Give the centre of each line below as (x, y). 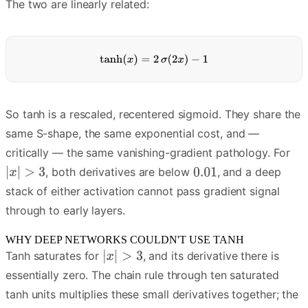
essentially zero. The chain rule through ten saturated (142, 275)
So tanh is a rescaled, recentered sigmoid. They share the (153, 114)
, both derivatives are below (119, 172)
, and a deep (249, 172)
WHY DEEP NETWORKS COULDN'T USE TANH (125, 240)
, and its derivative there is (211, 256)
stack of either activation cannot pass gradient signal (143, 191)
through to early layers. (65, 211)
